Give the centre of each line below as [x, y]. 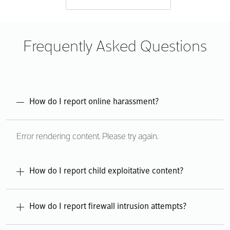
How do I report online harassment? [94, 102]
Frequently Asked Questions [115, 47]
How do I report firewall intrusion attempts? [108, 207]
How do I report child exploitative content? [106, 171]
